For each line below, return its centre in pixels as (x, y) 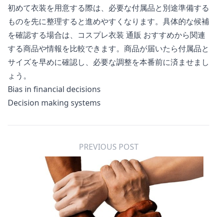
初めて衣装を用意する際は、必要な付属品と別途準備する (108, 8)
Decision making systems (54, 102)
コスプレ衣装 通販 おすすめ (126, 35)
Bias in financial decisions (54, 89)
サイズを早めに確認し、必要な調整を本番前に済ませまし (108, 62)
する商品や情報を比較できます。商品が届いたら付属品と (108, 48)
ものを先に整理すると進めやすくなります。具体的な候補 (108, 21)
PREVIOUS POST (108, 147)
